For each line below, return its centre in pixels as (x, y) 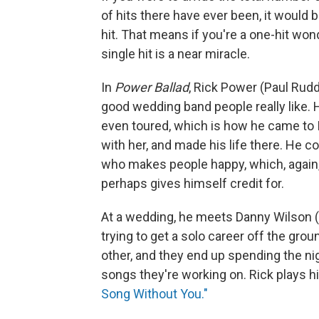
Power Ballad (152, 88)
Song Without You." (155, 294)
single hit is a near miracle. (176, 54)
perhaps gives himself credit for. (193, 184)
